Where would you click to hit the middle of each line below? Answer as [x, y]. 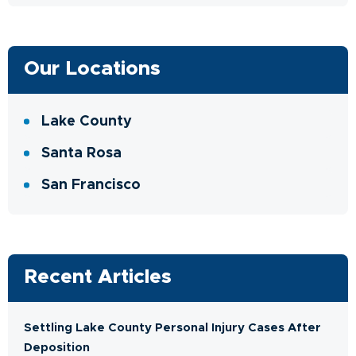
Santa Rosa [81, 153]
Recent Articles [98, 277]
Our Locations [92, 68]
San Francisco [91, 185]
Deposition [57, 347]
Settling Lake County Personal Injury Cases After [172, 327]
